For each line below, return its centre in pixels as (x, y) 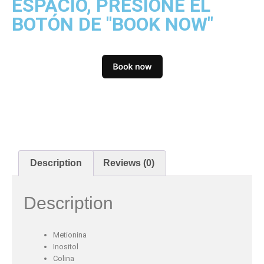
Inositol (66, 246)
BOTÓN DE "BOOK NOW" (113, 24)
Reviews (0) (128, 163)
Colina (64, 258)
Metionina (70, 235)
